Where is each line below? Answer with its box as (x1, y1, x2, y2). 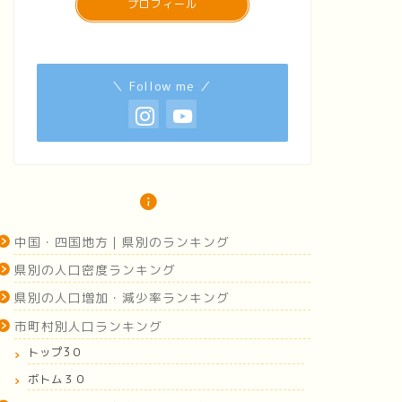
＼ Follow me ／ (111, 76, 214, 94)
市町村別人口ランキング (13, 317, 162, 335)
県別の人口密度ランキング (13, 261, 176, 279)
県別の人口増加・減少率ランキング (13, 289, 230, 307)
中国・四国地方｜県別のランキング (13, 232, 230, 250)
